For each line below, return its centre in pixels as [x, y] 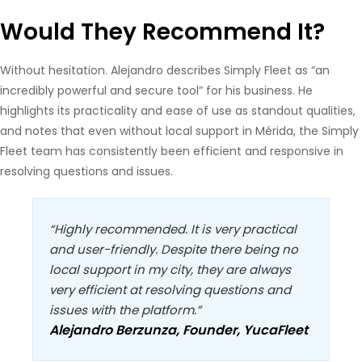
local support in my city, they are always [170, 269]
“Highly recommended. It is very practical [173, 229]
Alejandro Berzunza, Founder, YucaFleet [179, 330]
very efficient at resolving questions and [170, 290]
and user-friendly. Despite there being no [174, 249]
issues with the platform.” [125, 310]
